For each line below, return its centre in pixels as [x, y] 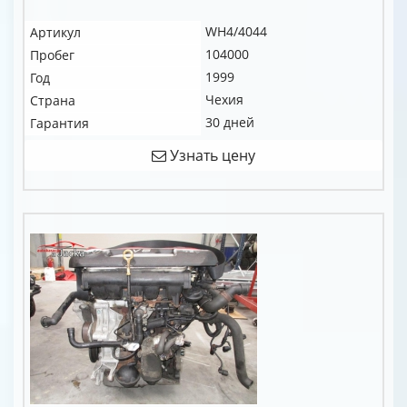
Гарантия [60, 123]
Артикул [55, 32]
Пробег [52, 55]
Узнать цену [211, 155]
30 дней [230, 122]
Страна [53, 100]
